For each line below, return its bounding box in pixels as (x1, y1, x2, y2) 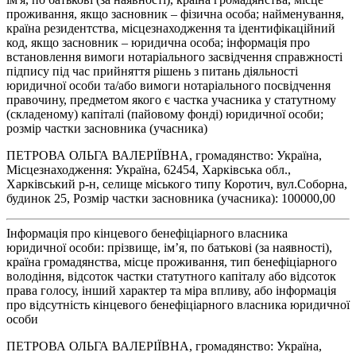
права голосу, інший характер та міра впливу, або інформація (6, 283, 336, 297)
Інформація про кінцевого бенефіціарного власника (6, 226, 288, 240)
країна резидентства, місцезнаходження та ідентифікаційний (6, 21, 335, 35)
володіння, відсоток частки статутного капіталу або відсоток (6, 269, 336, 283)
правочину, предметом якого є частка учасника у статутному (6, 92, 336, 106)
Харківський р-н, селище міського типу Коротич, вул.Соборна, (6, 176, 347, 191)
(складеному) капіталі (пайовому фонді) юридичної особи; (6, 106, 323, 121)
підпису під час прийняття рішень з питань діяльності (6, 64, 298, 78)
